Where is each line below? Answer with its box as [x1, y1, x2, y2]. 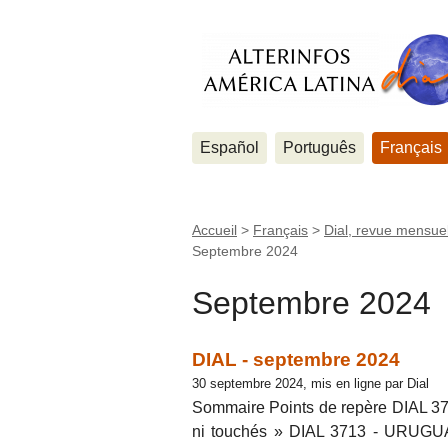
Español [200, 139, 259, 156]
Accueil [192, 222, 237, 238]
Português [283, 139, 356, 156]
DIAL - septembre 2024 [192, 348, 400, 370]
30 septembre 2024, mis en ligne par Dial [192, 375, 429, 391]
